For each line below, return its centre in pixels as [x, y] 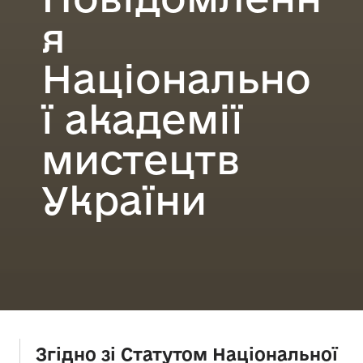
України [124, 199]
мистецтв [141, 159]
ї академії [142, 118]
